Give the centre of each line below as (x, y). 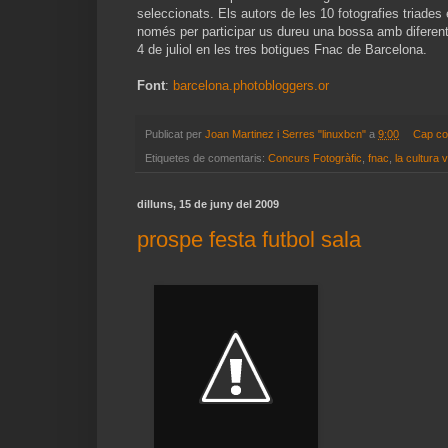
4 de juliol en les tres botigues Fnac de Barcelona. (282, 49)
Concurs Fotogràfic (315, 158)
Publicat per (175, 133)
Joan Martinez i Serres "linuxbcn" (285, 133)
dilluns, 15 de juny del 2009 (208, 204)
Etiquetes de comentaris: (206, 158)
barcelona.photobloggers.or (251, 85)
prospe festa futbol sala (249, 239)
